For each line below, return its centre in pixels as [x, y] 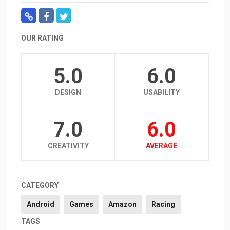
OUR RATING [43, 38]
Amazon [123, 205]
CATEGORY [40, 186]
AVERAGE [162, 146]
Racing [164, 205]
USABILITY [162, 93]
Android [41, 205]
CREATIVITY [68, 146]
